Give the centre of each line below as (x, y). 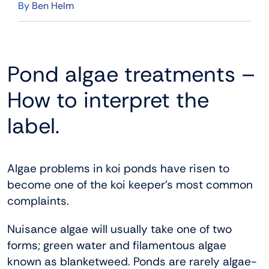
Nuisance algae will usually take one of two (119, 229)
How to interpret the (108, 100)
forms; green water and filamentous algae (117, 246)
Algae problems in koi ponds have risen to (118, 169)
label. (33, 126)
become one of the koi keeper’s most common (130, 185)
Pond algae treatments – (131, 74)
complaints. (38, 201)
